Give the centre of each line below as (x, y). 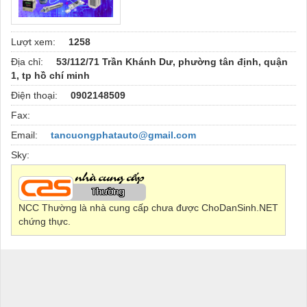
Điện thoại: (36, 95)
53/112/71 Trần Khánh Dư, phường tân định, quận (172, 61)
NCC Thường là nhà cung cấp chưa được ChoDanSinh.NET (148, 207)
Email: (26, 135)
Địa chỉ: (28, 61)
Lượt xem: (35, 41)
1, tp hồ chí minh (50, 75)
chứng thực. (45, 221)
